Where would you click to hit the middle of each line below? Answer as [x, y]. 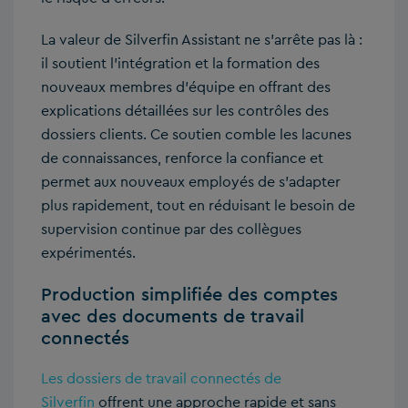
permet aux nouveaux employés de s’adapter [191, 182]
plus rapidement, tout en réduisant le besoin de [198, 206]
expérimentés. [88, 253]
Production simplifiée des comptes [189, 295]
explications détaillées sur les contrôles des [185, 111]
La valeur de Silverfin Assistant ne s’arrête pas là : [202, 40]
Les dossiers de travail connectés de [161, 379]
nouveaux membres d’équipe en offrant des [186, 87]
